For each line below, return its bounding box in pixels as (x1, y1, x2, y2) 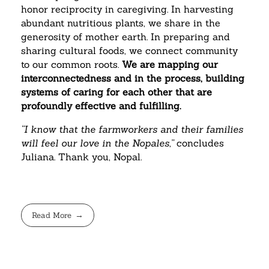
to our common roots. (21, 58, 122, 71)
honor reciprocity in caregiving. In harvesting (21, 3, 234, 16)
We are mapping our (122, 58, 218, 71)
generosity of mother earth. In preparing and (21, 31, 230, 43)
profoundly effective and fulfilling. (21, 100, 187, 112)
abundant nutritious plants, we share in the (21, 17, 220, 29)
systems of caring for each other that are (21, 86, 212, 98)
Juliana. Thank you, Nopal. (21, 151, 142, 163)
